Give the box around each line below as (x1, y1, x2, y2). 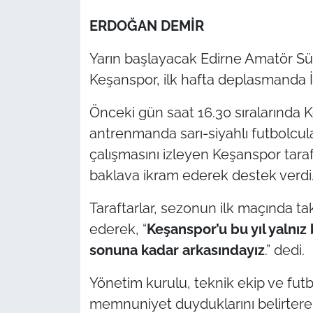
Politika (37, 168, 82, 182)
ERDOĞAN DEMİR (89, 17, 204, 34)
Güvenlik (37, 97, 89, 111)
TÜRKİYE (37, 26, 91, 40)
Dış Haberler (37, 240, 111, 254)
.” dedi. (264, 241, 305, 259)
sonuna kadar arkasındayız (89, 241, 265, 259)
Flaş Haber (37, 204, 102, 218)
